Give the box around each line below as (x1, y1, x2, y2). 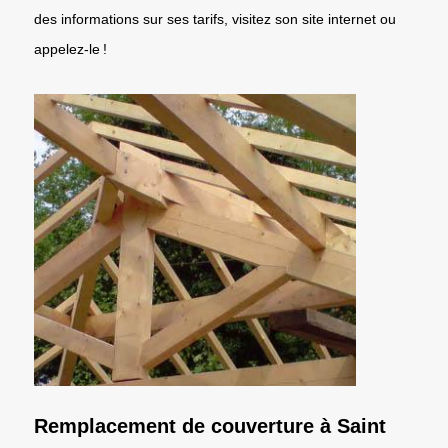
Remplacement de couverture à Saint (34, 414, 386, 437)
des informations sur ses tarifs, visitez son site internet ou (34, 10, 396, 27)
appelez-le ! (34, 40, 107, 57)
